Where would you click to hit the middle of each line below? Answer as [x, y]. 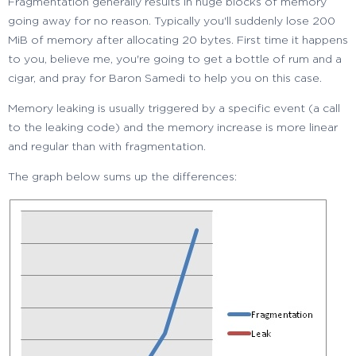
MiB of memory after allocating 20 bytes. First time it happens [178, 40]
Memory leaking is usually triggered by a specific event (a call [174, 108]
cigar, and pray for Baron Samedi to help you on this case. [165, 78]
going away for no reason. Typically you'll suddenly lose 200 [172, 21]
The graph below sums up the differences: [122, 177]
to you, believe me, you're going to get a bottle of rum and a [175, 59]
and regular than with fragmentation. [107, 147]
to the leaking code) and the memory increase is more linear [173, 128]
